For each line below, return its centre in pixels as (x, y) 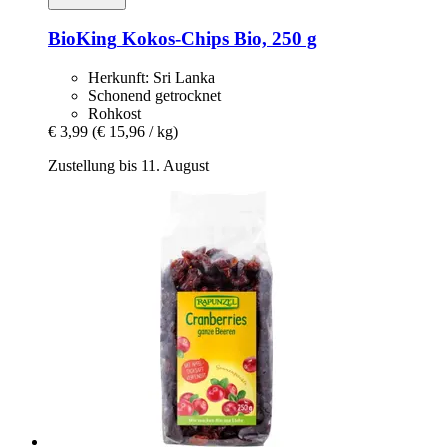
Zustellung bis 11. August (128, 166)
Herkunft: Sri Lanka (151, 78)
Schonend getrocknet (154, 96)
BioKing (82, 39)
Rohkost (114, 114)
